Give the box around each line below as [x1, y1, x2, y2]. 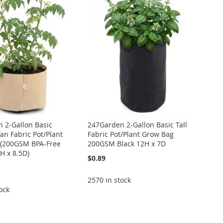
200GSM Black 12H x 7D [88, 138, 166, 148]
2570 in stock [88, 175, 131, 185]
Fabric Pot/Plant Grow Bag [88, 129, 174, 139]
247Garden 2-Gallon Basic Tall [88, 119, 188, 129]
